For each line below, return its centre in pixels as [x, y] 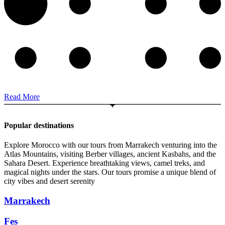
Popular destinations [39, 125]
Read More [22, 96]
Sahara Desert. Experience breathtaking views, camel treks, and [104, 163]
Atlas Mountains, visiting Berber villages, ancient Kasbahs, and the [110, 154]
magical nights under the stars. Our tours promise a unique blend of [110, 172]
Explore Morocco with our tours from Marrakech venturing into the [110, 145]
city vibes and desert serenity [49, 181]
